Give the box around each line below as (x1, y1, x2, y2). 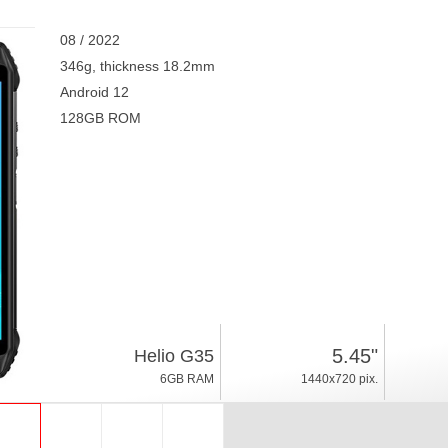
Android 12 (59, 84, 129, 100)
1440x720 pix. (300, 372, 378, 386)
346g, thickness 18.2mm (59, 58, 215, 74)
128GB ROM (59, 110, 141, 126)
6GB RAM (159, 372, 214, 386)
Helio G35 (133, 346, 214, 366)
